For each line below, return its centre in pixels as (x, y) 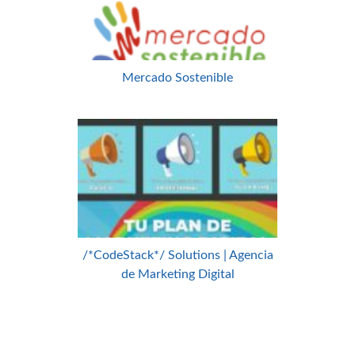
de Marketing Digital (177, 274)
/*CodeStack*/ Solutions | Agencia (177, 255)
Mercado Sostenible (177, 77)
